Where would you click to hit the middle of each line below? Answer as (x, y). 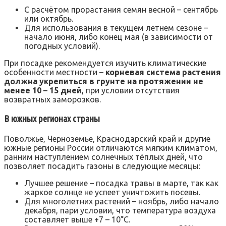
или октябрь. (49, 19)
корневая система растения (163, 72)
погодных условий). (62, 46)
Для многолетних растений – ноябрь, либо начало (122, 201)
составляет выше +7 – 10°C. (77, 219)
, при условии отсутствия (131, 91)
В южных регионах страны (52, 119)
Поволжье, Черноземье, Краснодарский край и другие (107, 138)
